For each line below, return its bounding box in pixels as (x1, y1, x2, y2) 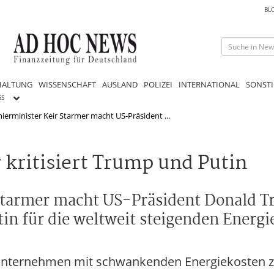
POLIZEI (144, 78, 172, 90)
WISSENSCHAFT (39, 78, 96, 90)
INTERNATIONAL (179, 78, 240, 90)
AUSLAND (102, 78, 138, 90)
